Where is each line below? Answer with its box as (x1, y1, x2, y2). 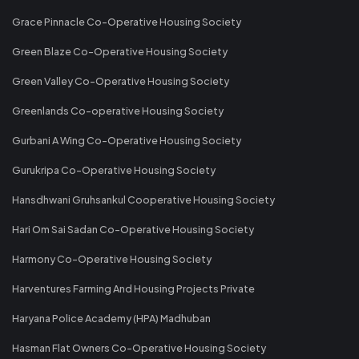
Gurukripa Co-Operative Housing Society (12, 163, 216, 176)
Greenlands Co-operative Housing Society (12, 103, 224, 117)
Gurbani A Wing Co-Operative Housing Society (12, 133, 241, 147)
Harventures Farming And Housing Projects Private (12, 281, 255, 295)
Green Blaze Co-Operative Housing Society (12, 44, 228, 58)
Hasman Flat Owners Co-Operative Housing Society (12, 341, 266, 354)
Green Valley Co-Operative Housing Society (12, 74, 229, 87)
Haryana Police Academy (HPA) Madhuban (12, 311, 211, 325)
